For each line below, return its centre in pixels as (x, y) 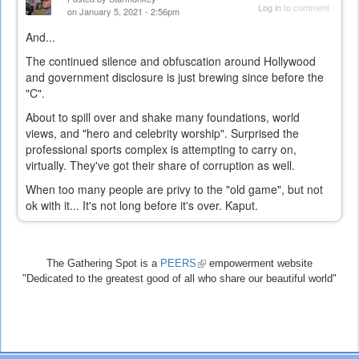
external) (216, 294)
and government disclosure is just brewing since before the (175, 77)
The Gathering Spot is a (103, 264)
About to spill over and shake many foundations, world (163, 117)
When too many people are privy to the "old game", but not (174, 190)
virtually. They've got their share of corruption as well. (160, 165)
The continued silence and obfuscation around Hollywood (171, 61)
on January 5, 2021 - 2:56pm (123, 12)
